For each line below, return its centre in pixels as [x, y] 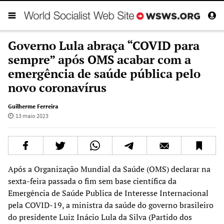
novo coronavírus [57, 87]
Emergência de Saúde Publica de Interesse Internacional [108, 193]
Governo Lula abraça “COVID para [104, 45]
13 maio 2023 [32, 115]
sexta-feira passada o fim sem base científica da [92, 181]
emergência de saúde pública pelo [104, 73]
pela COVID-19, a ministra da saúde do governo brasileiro [111, 205]
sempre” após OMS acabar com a [99, 59]
